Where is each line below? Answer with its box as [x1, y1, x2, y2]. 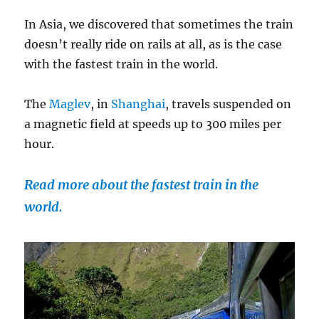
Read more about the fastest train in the [24, 176, 259, 193]
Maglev [49, 96, 91, 111]
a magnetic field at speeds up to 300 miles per [24, 116, 282, 131]
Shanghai [111, 96, 166, 111]
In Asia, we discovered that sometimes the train [24, 16, 294, 31]
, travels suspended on [165, 96, 292, 111]
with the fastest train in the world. [24, 56, 219, 71]
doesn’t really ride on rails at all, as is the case [24, 36, 283, 51]
